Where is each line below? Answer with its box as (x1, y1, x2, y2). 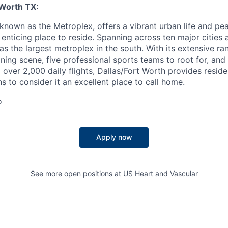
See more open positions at (30, 169, 123, 178)
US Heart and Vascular (123, 169, 198, 178)
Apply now (96, 133, 132, 141)
